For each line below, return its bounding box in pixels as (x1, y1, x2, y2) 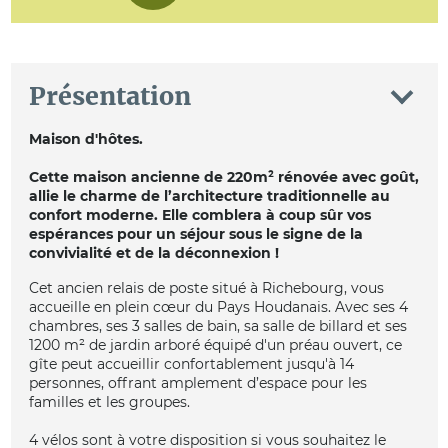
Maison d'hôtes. (28, 129, 143, 148)
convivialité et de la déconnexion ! (28, 243, 279, 262)
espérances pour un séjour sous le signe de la (28, 224, 363, 243)
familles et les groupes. (28, 393, 190, 412)
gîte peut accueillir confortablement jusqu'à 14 (28, 355, 354, 374)
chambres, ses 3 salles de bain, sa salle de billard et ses (28, 317, 407, 336)
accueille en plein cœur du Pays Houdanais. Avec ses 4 (28, 298, 408, 317)
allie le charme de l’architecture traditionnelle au (28, 186, 390, 205)
